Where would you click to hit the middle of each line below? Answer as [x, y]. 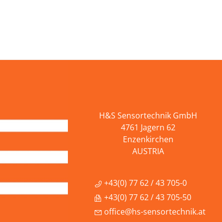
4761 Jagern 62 [148, 127]
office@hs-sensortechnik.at [154, 212]
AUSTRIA [148, 151]
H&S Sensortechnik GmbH [148, 115]
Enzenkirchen [148, 139]
